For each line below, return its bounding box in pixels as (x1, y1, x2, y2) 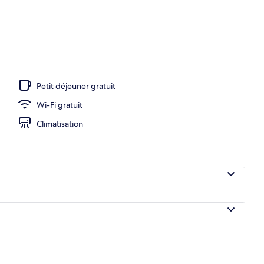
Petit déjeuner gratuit (37, 80, 115, 91)
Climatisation (37, 118, 83, 129)
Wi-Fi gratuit (37, 99, 82, 110)
